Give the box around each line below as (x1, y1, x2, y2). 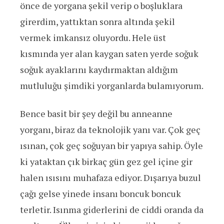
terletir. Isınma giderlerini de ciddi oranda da (20, 203, 203, 216)
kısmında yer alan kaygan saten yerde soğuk (20, 47, 198, 60)
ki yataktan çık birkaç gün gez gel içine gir (20, 155, 192, 168)
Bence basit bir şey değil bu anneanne (20, 107, 172, 120)
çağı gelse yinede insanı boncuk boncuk (20, 187, 181, 200)
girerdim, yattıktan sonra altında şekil (20, 15, 175, 28)
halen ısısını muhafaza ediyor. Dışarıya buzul (20, 171, 201, 184)
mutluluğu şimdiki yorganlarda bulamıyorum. (20, 79, 203, 92)
